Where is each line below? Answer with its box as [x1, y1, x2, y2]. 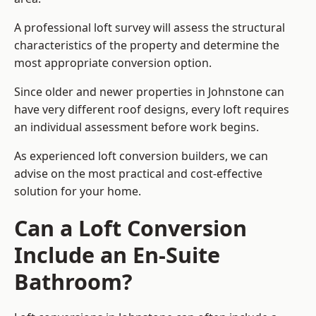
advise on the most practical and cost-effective [14, 166, 262, 182]
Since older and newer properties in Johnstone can [14, 84, 284, 100]
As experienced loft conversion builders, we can [14, 148, 268, 164]
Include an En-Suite [14, 240, 220, 270]
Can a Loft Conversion [14, 213, 247, 243]
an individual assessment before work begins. [14, 119, 259, 135]
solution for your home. [14, 183, 141, 200]
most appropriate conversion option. [14, 55, 212, 71]
